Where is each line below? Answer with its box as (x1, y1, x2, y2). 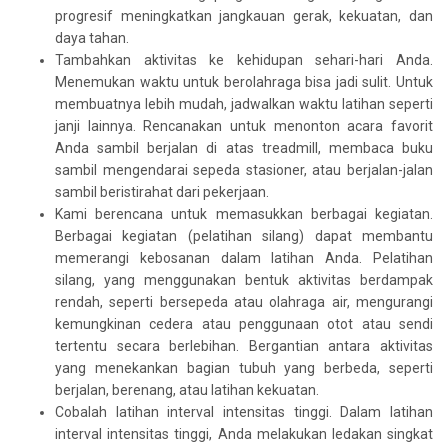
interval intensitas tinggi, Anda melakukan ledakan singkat (55, 425, 433, 442)
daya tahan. (55, 29, 129, 46)
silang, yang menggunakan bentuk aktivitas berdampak (55, 271, 433, 288)
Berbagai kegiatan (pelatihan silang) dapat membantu (55, 227, 433, 244)
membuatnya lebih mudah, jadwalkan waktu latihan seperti (55, 95, 433, 112)
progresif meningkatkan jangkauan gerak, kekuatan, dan (55, 7, 433, 24)
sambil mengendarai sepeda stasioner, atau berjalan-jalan (55, 161, 433, 178)
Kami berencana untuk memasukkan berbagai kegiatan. (55, 205, 433, 222)
